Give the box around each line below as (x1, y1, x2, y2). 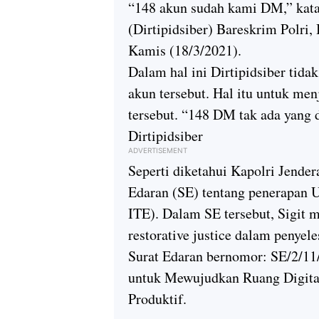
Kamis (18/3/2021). (128, 40, 241, 60)
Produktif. (128, 288, 187, 308)
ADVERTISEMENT (128, 145, 187, 155)
